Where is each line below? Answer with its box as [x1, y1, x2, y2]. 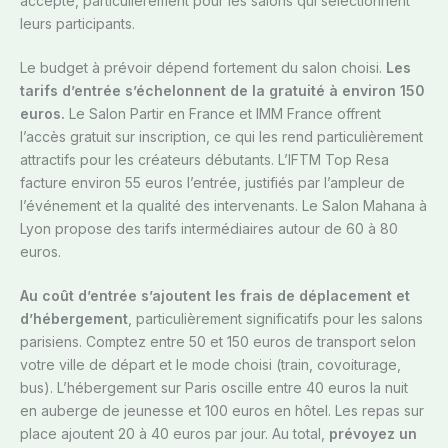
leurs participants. [20, 15, 135, 33]
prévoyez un [329, 425, 417, 443]
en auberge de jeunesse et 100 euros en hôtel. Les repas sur [20, 402, 424, 420]
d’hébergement [20, 310, 128, 328]
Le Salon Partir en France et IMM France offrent [65, 105, 381, 123]
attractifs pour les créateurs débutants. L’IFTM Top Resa [20, 151, 389, 169]
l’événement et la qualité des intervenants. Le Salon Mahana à [20, 197, 427, 215]
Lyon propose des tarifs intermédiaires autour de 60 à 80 [20, 220, 398, 238]
